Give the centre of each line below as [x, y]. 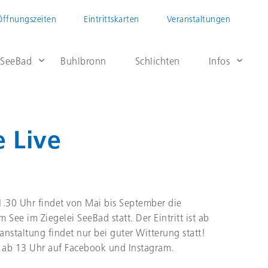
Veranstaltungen [198, 20]
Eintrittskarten [112, 20]
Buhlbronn [83, 62]
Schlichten [157, 62]
